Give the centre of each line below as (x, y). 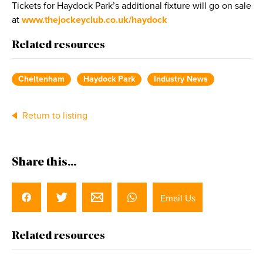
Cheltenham (41, 79)
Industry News (181, 79)
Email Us (178, 199)
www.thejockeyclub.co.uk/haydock (95, 20)
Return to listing (54, 116)
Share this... (44, 163)
